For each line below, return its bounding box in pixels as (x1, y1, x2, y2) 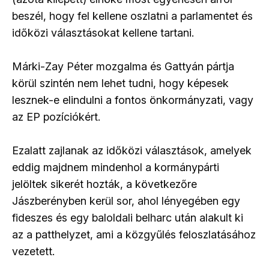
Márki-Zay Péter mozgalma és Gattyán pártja (12, 60, 234, 73)
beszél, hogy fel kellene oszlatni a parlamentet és (12, 10, 253, 23)
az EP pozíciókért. (12, 110, 100, 124)
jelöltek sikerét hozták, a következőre (12, 178, 197, 191)
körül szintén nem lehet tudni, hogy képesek (12, 77, 229, 90)
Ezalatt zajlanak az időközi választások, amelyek (12, 144, 252, 157)
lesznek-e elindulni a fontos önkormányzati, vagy (12, 94, 253, 107)
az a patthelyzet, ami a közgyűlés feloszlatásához (12, 228, 256, 241)
